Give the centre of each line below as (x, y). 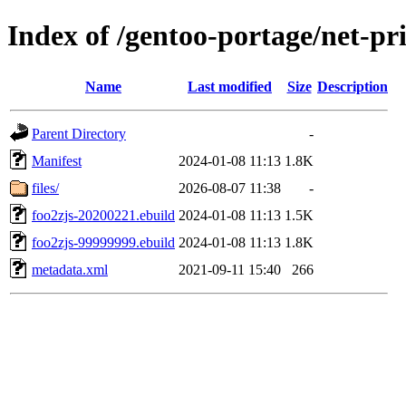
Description (353, 86)
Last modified (230, 86)
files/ (45, 188)
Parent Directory (79, 133)
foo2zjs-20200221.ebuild (103, 215)
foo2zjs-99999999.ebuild (103, 242)
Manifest (57, 160)
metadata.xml (70, 269)
